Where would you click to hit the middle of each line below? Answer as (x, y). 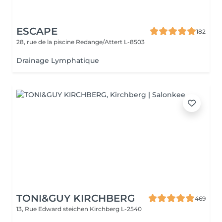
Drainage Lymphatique (58, 60)
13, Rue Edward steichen (53, 209)
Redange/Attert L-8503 (110, 42)
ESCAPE (37, 31)
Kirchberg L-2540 (116, 209)
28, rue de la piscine (46, 42)
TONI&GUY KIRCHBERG (76, 198)
